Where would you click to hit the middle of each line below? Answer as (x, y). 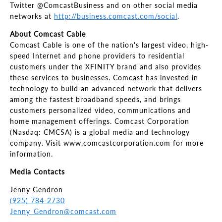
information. (31, 154)
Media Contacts (37, 172)
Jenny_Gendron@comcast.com (63, 211)
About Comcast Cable (48, 34)
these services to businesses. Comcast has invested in (104, 78)
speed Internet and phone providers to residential (97, 56)
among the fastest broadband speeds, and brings (95, 99)
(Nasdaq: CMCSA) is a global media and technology (100, 132)
